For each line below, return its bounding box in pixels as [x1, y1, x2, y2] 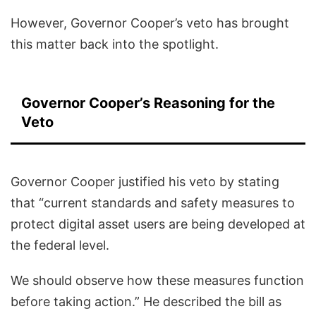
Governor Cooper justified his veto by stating [11, 174, 279, 190]
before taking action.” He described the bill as [11, 294, 281, 310]
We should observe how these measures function [11, 273, 304, 288]
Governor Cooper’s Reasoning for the [21, 95, 275, 112]
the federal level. [11, 238, 109, 253]
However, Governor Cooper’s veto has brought [11, 16, 289, 31]
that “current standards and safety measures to [11, 195, 295, 211]
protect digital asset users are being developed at [11, 217, 305, 232]
